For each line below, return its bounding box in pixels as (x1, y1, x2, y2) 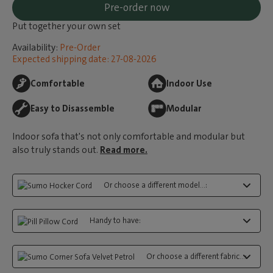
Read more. (100, 144, 147, 156)
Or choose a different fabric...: (146, 250, 247, 261)
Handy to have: (90, 215, 141, 226)
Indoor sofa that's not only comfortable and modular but (12, 130, 245, 143)
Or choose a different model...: (104, 180, 207, 190)
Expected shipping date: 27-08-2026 (12, 53, 157, 65)
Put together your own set (12, 20, 121, 32)
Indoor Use (166, 77, 212, 90)
